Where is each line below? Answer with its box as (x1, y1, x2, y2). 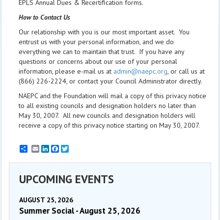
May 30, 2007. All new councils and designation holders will (19, 111, 195, 120)
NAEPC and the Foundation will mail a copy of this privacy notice (19, 91, 206, 100)
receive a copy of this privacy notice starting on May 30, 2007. (19, 121, 200, 130)
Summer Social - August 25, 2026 (19, 205, 140, 216)
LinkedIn (49, 144, 74, 153)
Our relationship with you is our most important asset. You (19, 27, 190, 36)
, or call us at (167, 67, 205, 76)
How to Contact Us (19, 13, 70, 22)
